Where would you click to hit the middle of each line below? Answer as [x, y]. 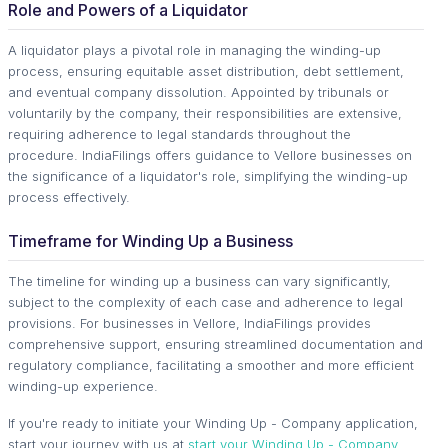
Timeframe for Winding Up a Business [150, 240]
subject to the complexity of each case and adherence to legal [205, 301]
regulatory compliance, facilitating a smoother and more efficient [211, 364]
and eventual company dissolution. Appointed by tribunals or [198, 91]
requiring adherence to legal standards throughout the [179, 133]
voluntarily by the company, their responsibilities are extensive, [205, 112]
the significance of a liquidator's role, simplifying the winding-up [208, 175]
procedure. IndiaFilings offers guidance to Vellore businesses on [210, 154]
